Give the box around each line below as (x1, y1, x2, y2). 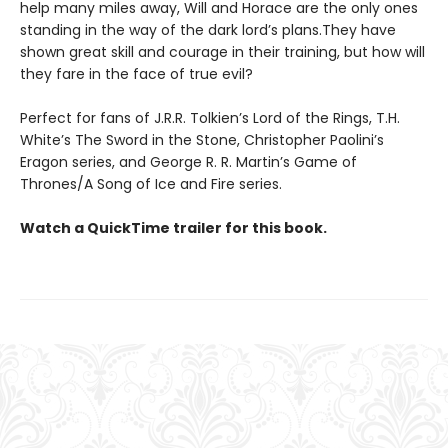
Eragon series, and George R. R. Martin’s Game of (20, 152, 357, 173)
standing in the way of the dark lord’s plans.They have (20, 20, 396, 41)
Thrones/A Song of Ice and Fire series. (20, 174, 282, 195)
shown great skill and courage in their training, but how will (20, 42, 425, 63)
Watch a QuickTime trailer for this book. (20, 218, 327, 239)
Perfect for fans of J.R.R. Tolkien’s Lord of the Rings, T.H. (20, 108, 400, 129)
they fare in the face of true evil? (20, 64, 253, 85)
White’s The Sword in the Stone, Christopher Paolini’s (20, 130, 384, 151)
